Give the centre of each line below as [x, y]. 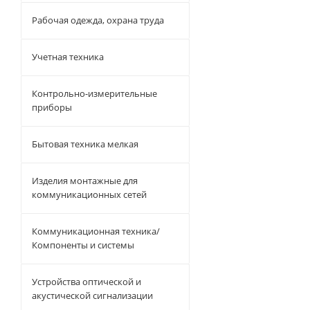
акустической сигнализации [92, 295]
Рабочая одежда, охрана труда [98, 20]
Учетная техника [68, 57]
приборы [52, 107]
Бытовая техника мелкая [85, 144]
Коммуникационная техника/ [96, 231]
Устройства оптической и [86, 282]
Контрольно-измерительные [94, 93]
